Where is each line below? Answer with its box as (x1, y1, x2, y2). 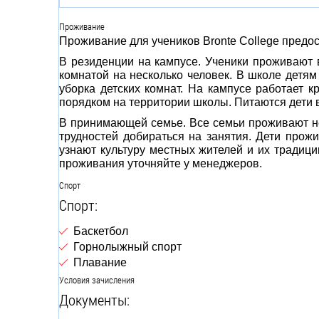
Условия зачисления (59, 273, 135, 286)
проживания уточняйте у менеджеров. (59, 157, 265, 169)
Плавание (73, 256, 127, 268)
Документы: (59, 290, 132, 310)
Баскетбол (73, 225, 128, 237)
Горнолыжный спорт (73, 241, 182, 253)
